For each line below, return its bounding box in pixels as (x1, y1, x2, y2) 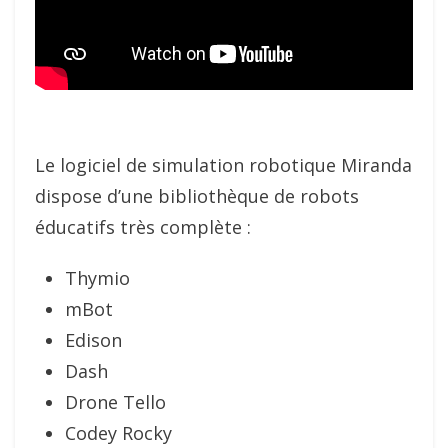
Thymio (65, 266, 130, 291)
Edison (65, 328, 122, 353)
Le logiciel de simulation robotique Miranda (35, 153, 412, 178)
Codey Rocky (65, 421, 172, 446)
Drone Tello (65, 390, 166, 415)
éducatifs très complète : (35, 215, 251, 240)
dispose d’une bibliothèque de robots (35, 184, 359, 209)
